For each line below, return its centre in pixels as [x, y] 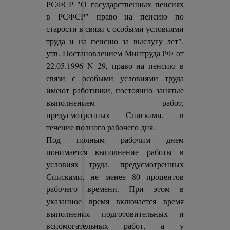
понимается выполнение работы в [115, 152]
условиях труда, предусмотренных [115, 164]
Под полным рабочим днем [115, 139]
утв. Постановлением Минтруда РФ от [115, 53]
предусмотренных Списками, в [115, 115]
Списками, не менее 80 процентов [115, 176]
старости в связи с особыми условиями [115, 28]
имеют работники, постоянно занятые [115, 90]
